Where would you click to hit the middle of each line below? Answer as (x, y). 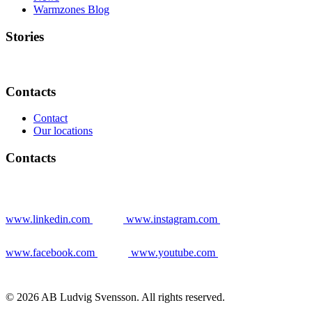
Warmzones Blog (71, 10)
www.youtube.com (173, 252)
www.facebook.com (50, 252)
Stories (25, 37)
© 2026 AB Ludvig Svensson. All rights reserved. (115, 297)
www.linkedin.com (48, 219)
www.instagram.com (172, 219)
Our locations (63, 131)
